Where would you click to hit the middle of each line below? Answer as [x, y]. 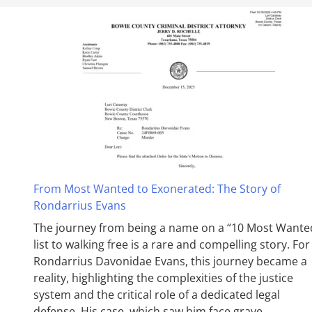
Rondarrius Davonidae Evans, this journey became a [170, 261]
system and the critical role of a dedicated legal [157, 294]
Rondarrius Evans [80, 205]
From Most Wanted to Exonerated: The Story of [157, 188]
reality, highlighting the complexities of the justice [163, 278]
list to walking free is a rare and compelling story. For [172, 244]
